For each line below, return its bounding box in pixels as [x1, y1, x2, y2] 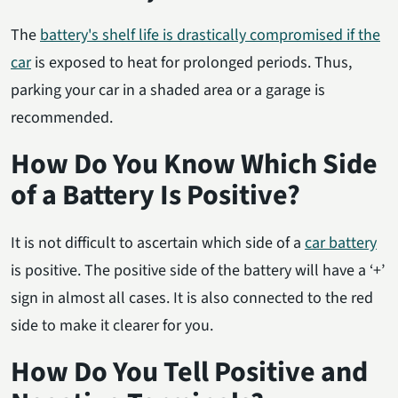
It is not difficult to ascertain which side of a [11, 231, 305, 254]
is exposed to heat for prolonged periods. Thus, [31, 51, 352, 74]
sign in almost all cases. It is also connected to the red [11, 286, 373, 309]
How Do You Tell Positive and [11, 351, 368, 393]
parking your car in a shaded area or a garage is [11, 78, 325, 101]
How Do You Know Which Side [11, 143, 378, 185]
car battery [305, 231, 377, 254]
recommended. [11, 106, 113, 129]
